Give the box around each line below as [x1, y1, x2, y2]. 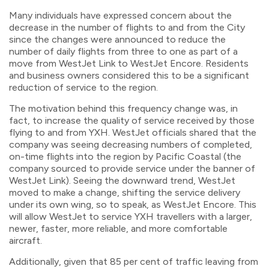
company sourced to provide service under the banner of [9, 162, 255, 174]
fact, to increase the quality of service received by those [9, 114, 255, 126]
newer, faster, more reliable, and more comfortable [9, 222, 228, 234]
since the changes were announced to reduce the [9, 33, 226, 45]
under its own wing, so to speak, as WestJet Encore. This [9, 198, 256, 210]
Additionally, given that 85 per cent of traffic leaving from [9, 255, 258, 267]
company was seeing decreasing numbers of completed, [9, 138, 252, 150]
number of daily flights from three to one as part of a [9, 45, 238, 57]
